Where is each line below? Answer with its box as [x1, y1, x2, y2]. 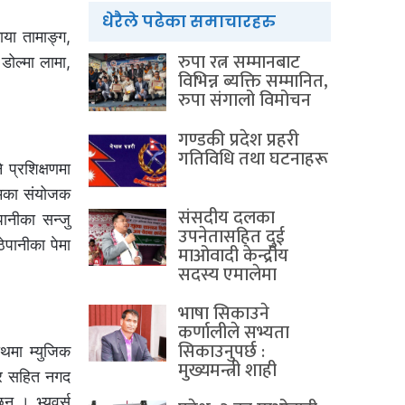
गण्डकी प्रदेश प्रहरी [178, 124, 299, 155]
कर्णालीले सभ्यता [178, 316, 289, 348]
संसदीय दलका [178, 202, 275, 233]
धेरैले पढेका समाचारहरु [102, 10, 276, 33]
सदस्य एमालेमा [178, 259, 277, 290]
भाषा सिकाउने [178, 297, 269, 329]
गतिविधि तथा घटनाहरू [178, 143, 328, 174]
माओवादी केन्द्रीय [178, 240, 288, 271]
